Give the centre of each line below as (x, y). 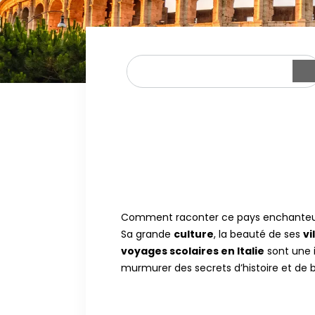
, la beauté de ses (258, 234)
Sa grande (147, 234)
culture (194, 234)
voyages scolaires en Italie (193, 251)
